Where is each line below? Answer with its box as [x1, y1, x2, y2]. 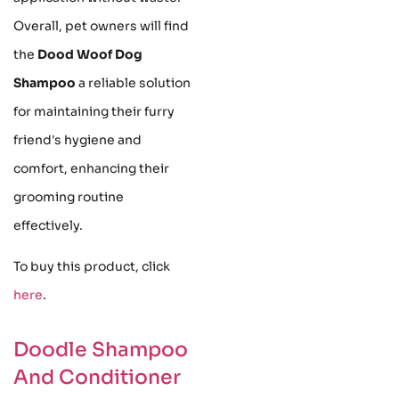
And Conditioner [13, 365, 181, 390]
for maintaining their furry [13, 102, 175, 119]
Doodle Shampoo [13, 338, 188, 362]
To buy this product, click [13, 258, 170, 275]
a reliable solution [76, 74, 191, 91]
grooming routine [13, 188, 124, 205]
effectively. [13, 216, 83, 233]
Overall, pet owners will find [13, 17, 189, 34]
